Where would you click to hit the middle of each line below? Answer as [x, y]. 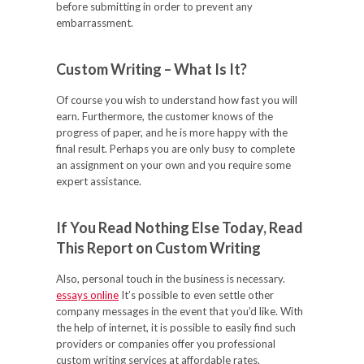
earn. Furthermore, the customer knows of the [165, 116]
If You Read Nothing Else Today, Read [180, 227]
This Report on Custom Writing [158, 248]
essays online [87, 295]
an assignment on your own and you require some [173, 165]
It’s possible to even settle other [196, 295]
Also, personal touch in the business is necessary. [171, 279]
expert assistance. [99, 181]
